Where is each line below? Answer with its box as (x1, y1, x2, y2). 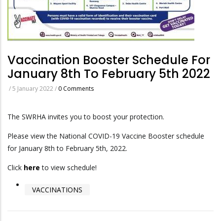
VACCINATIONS (32, 184, 82, 194)
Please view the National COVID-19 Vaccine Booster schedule (7, 131, 204, 141)
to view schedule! (40, 162, 99, 172)
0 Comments (58, 84, 94, 93)
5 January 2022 (12, 84, 55, 93)
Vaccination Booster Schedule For (7, 51, 210, 68)
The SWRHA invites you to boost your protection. (7, 111, 164, 121)
